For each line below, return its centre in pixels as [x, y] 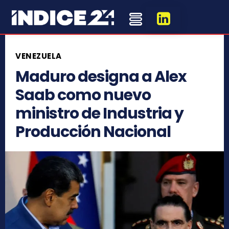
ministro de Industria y [99, 113]
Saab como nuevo [83, 95]
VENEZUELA [39, 56]
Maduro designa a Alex [101, 76]
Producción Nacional [93, 132]
